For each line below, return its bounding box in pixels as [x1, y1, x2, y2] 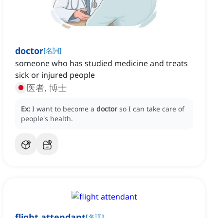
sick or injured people [15, 70, 95, 81]
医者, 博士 [27, 82, 67, 94]
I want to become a [32, 104, 96, 114]
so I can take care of [119, 104, 184, 114]
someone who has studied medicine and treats [15, 58, 188, 69]
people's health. [21, 114, 73, 124]
